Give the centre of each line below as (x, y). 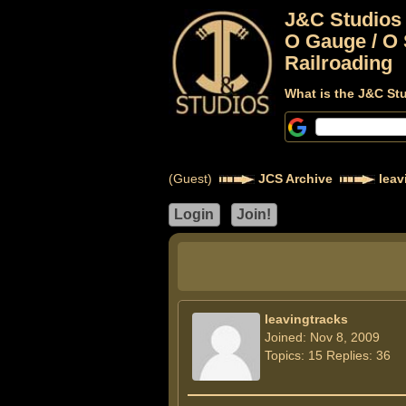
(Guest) (193, 179)
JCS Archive (295, 179)
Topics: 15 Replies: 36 (327, 355)
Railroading (338, 63)
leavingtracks (306, 319)
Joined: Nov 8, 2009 (322, 337)
